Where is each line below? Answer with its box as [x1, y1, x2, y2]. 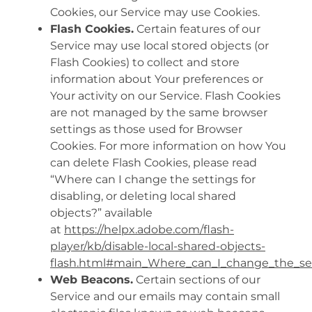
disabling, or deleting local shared [50, 189, 236, 203]
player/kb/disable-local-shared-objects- [50, 239, 265, 253]
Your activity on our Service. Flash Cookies [50, 88, 281, 102]
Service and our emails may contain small [50, 289, 280, 303]
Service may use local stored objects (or [50, 38, 269, 52]
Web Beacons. [50, 272, 133, 286]
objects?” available [50, 205, 153, 219]
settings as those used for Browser [50, 122, 242, 136]
